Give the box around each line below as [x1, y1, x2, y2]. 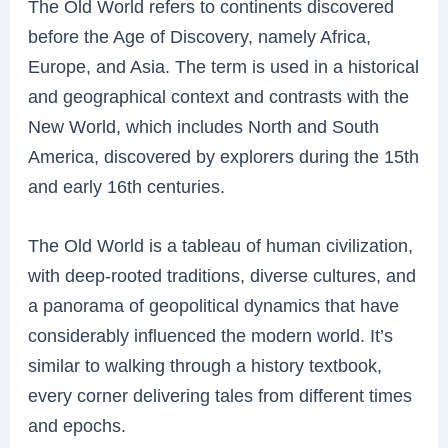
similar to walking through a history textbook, [28, 355, 383, 377]
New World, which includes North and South [28, 116, 380, 138]
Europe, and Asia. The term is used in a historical [28, 56, 420, 78]
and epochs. [28, 415, 127, 437]
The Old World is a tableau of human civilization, [28, 235, 414, 257]
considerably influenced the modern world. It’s [28, 325, 394, 347]
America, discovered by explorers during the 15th [28, 146, 420, 168]
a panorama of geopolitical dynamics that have [28, 295, 400, 317]
